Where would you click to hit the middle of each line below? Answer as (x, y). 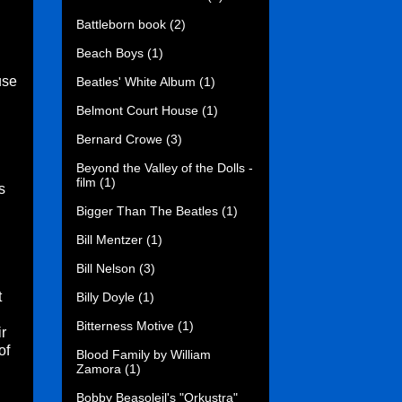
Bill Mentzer (109, 239)
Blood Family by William (144, 354)
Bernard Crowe (119, 139)
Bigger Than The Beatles (147, 210)
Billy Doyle (105, 297)
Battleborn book (121, 24)
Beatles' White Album (136, 81)
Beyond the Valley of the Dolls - (165, 167)
